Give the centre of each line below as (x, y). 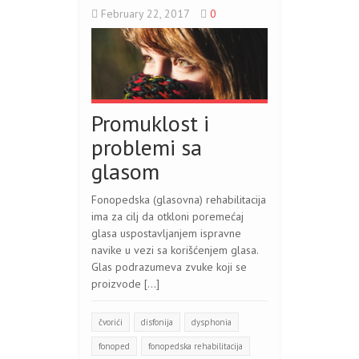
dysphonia (212, 323)
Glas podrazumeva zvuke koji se (169, 267)
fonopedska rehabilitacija (196, 347)
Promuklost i (150, 123)
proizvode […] (125, 284)
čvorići (111, 323)
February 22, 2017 (145, 14)
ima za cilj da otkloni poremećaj (167, 217)
